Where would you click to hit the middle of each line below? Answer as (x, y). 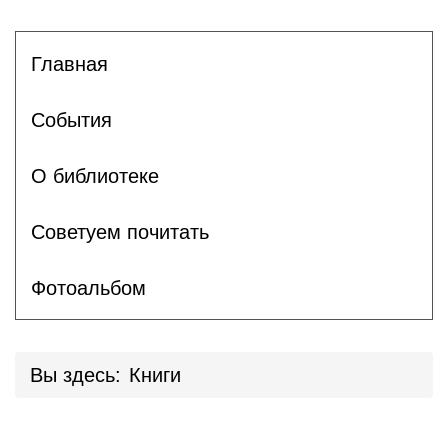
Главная (69, 63)
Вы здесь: (75, 375)
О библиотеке (95, 175)
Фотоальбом (88, 287)
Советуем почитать (120, 231)
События (71, 119)
